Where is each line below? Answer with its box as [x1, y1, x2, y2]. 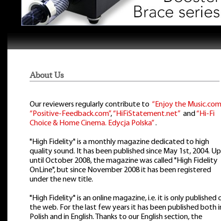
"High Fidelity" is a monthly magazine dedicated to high [30, 138, 209, 146]
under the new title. [30, 176, 93, 184]
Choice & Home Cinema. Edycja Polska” [30, 119, 155, 127]
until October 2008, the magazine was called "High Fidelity [30, 157, 218, 165]
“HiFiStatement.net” [113, 110, 182, 118]
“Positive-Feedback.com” [30, 110, 110, 118]
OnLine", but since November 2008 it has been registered [30, 166, 211, 174]
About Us [30, 70, 64, 80]
